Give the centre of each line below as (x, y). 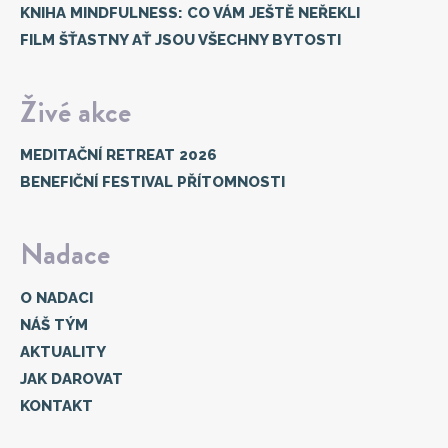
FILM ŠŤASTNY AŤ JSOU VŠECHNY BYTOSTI (180, 39)
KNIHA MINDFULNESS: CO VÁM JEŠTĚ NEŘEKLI (190, 12)
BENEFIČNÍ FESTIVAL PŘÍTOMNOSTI (152, 182)
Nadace (65, 254)
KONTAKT (56, 405)
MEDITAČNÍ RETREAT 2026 (118, 155)
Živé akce (75, 111)
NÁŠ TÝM (54, 324)
